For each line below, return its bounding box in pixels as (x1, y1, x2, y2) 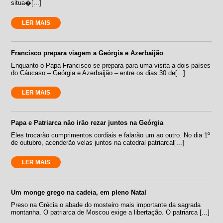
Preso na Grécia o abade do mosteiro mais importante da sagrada (11, 201, 201, 209)
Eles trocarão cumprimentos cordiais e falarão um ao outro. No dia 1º (11, 131, 211, 139)
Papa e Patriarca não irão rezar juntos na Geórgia (11, 118, 164, 126)
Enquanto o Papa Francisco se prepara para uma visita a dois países (11, 61, 211, 69)
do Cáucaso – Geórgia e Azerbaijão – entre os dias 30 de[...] (11, 69, 186, 77)
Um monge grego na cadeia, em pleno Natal (11, 188, 147, 196)
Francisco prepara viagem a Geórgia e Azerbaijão (11, 49, 164, 57)
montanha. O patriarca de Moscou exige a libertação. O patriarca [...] (11, 208, 210, 216)
